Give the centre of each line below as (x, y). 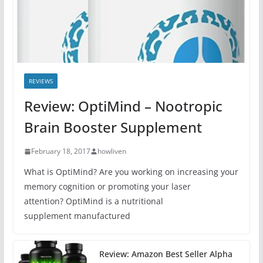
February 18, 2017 (60, 151)
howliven (112, 151)
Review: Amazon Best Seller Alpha (166, 254)
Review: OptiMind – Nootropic (123, 106)
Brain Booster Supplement (113, 127)
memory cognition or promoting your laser (107, 187)
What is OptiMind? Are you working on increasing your (131, 172)
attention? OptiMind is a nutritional (93, 201)
